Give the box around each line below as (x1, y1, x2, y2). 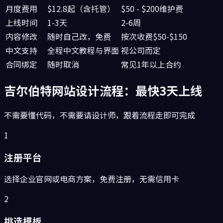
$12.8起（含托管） (47, 2, 115, 15)
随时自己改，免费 (47, 30, 111, 43)
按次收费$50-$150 (121, 30, 187, 43)
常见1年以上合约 (121, 58, 181, 71)
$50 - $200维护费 (121, 2, 183, 15)
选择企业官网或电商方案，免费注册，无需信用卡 (4, 173, 179, 185)
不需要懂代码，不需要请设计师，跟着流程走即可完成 (4, 109, 195, 121)
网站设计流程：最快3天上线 (52, 81, 202, 99)
